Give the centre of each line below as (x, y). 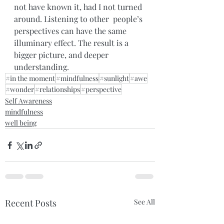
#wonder (20, 89)
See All (144, 202)
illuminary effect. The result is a (72, 43)
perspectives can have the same (71, 31)
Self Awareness (28, 101)
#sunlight (114, 78)
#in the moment (30, 78)
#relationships (57, 89)
